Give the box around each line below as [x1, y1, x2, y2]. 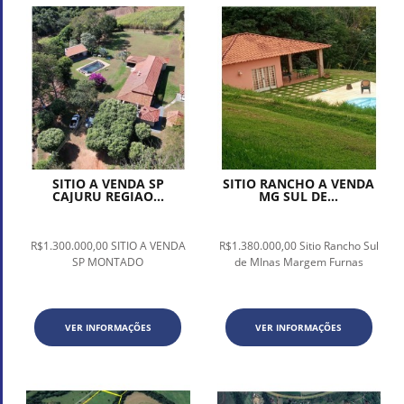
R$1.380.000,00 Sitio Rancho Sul [218, 238, 379, 254]
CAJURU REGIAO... [51, 188, 164, 206]
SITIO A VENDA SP [51, 175, 164, 193]
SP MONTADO [72, 254, 144, 271]
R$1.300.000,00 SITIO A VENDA [30, 238, 186, 254]
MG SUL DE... [259, 188, 339, 206]
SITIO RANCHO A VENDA [223, 175, 375, 193]
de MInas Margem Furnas [234, 254, 363, 271]
